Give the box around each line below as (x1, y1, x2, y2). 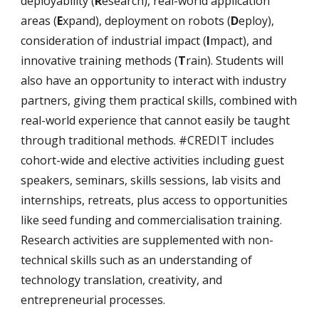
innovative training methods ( (21, 53, 179, 68)
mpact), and (210, 33, 273, 48)
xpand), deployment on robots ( (63, 13, 231, 28)
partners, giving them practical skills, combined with (21, 93, 298, 108)
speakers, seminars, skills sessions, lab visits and (21, 172, 281, 188)
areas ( (21, 13, 58, 28)
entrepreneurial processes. (21, 292, 166, 308)
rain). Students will (186, 53, 284, 68)
